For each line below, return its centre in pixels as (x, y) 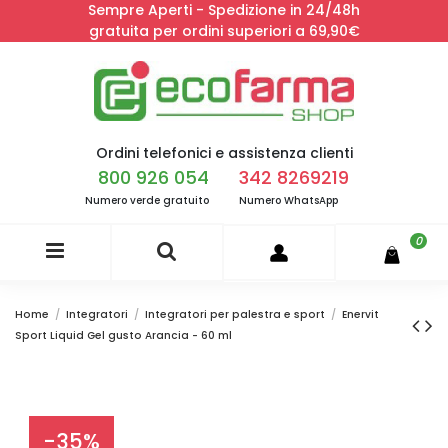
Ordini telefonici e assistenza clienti (224, 152)
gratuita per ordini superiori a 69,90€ (224, 31)
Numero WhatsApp (288, 201)
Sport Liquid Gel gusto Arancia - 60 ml (123, 336)
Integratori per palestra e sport (235, 315)
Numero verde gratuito (147, 201)
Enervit (361, 315)
